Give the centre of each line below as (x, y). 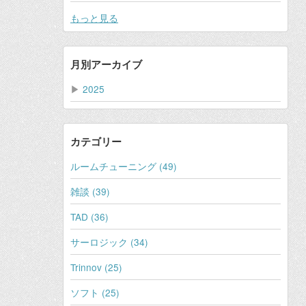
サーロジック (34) (109, 242)
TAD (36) (89, 217)
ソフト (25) (95, 293)
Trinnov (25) (96, 267)
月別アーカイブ (106, 65)
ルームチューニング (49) (124, 166)
